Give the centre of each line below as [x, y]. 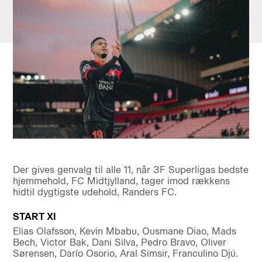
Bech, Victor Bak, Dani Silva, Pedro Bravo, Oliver [119, 242]
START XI [34, 216]
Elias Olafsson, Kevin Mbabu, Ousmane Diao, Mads [124, 231]
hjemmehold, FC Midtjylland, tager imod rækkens [121, 181]
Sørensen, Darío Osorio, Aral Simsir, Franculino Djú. [125, 253]
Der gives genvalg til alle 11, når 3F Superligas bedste [130, 170]
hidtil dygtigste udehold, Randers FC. [94, 192]
